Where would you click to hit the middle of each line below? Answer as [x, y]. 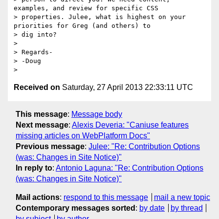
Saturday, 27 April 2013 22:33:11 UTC [127, 88]
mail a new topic [182, 197]
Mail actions [38, 197]
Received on [37, 88]
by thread [186, 208]
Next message [42, 125]
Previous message [50, 146]
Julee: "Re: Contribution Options [144, 146]
